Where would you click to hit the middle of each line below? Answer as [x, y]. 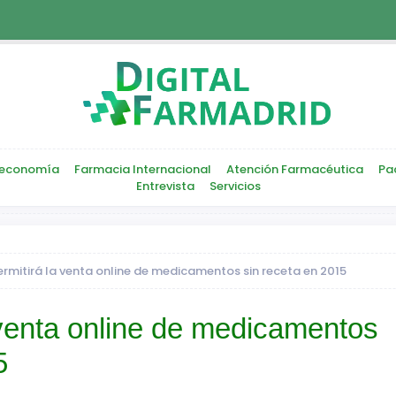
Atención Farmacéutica [295, 170]
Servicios [235, 187]
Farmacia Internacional [143, 170]
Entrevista [165, 187]
